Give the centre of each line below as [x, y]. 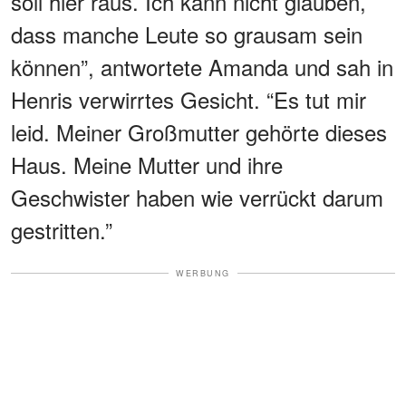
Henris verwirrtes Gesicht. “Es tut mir [188, 99]
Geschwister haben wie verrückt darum [197, 197]
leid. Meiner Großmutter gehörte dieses [199, 131]
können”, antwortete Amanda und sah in [202, 66]
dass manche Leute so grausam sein [187, 34]
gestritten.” [62, 229]
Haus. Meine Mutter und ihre [147, 164]
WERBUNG [203, 273]
